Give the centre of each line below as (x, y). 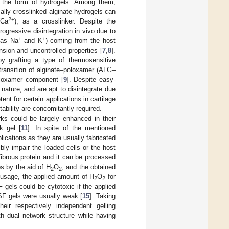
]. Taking (103, 196)
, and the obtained (89, 167)
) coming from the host (81, 40)
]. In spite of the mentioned (72, 128)
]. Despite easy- (91, 79)
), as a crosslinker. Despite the (65, 21)
